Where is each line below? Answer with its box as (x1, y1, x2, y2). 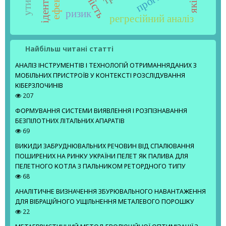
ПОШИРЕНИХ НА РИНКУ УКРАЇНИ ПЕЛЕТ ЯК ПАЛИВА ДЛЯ (15, 152, 188, 161)
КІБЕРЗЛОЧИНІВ (15, 81, 63, 90)
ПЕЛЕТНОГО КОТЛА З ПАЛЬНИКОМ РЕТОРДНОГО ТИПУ (15, 162, 186, 171)
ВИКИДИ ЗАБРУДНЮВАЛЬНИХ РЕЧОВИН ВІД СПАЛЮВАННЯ (15, 142, 194, 151)
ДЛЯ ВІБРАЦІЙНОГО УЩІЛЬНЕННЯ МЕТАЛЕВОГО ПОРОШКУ (15, 197, 194, 206)
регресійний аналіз (109, 13, 194, 25)
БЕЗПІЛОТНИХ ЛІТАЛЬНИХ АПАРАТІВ (15, 117, 125, 126)
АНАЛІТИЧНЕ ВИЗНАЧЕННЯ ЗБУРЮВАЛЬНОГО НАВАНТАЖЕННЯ (15, 187, 206, 196)
